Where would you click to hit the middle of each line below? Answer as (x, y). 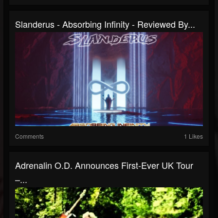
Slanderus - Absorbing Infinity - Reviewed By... (105, 24)
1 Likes (193, 136)
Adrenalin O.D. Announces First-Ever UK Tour (104, 165)
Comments (29, 136)
